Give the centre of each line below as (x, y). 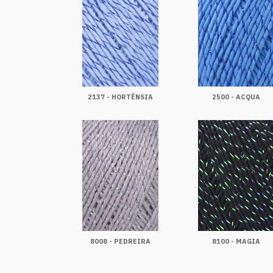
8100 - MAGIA (236, 241)
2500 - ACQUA (236, 97)
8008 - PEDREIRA (120, 241)
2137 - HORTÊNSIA (120, 97)
